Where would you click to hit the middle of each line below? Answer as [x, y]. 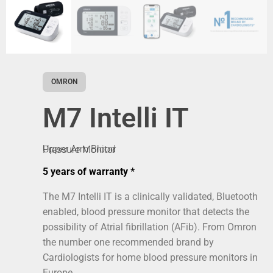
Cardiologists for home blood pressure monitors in [150, 257]
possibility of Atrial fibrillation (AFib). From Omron [150, 227]
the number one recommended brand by [128, 242]
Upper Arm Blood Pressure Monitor [79, 150]
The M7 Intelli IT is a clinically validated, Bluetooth [150, 197]
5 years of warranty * [89, 172]
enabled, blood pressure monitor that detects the [146, 212]
